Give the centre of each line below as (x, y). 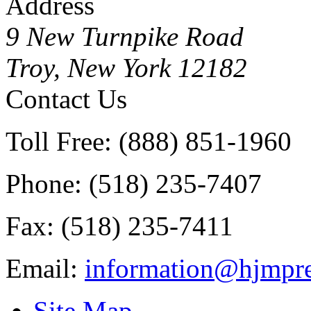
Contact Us (66, 99)
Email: (45, 269)
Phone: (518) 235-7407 (134, 184)
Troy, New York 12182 (126, 68)
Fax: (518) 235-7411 (119, 226)
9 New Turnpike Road (125, 37)
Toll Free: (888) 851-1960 (149, 142)
